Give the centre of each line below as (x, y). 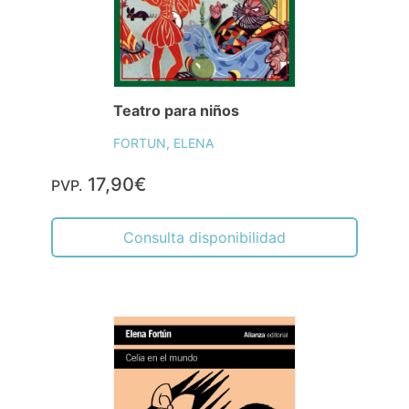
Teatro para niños (176, 111)
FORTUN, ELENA (163, 143)
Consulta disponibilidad (204, 238)
